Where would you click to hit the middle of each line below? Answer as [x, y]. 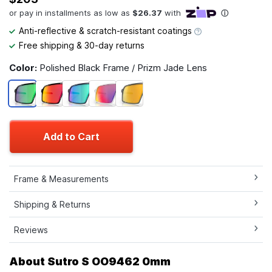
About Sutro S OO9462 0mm [90, 261]
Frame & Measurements [61, 178]
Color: [24, 67]
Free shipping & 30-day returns [82, 45]
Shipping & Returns [52, 204]
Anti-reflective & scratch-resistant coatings [107, 30]
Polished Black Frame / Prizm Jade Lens [123, 67]
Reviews [31, 229]
